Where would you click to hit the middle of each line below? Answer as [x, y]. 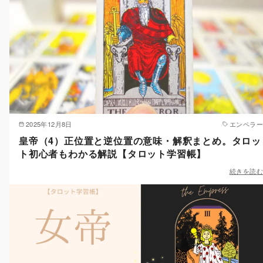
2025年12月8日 [49, 124]
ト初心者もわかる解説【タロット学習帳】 [113, 154]
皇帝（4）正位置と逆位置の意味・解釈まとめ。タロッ [140, 141]
